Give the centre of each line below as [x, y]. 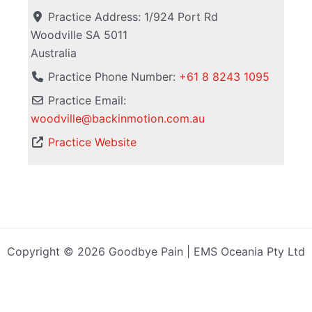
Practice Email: [87, 101]
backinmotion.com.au [149, 119]
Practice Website [93, 142]
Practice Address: [96, 17]
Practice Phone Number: [114, 77]
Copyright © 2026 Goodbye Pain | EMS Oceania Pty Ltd [156, 252]
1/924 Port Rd [181, 17]
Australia [54, 53]
